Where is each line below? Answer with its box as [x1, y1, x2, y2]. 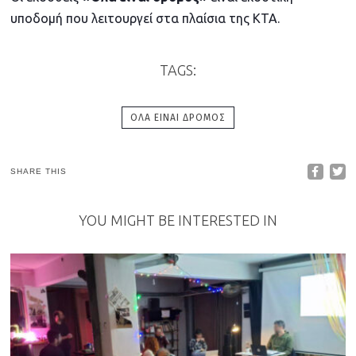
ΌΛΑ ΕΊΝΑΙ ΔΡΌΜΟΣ [130, 112, 226, 124]
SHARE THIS [10, 167, 68, 176]
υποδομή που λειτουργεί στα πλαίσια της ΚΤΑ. [10, 11, 281, 26]
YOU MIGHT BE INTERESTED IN [78, 212, 277, 229]
